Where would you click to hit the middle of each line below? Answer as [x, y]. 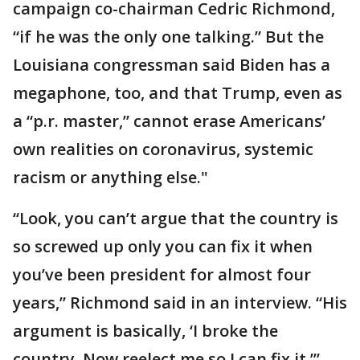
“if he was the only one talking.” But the [168, 37]
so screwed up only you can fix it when [163, 246]
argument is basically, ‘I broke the [145, 331]
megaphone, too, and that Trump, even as [178, 93]
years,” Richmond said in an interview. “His [180, 303]
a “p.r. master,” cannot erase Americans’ [169, 121]
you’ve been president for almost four [162, 274]
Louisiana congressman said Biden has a [172, 65]
